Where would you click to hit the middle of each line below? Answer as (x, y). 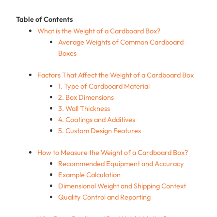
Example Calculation (90, 175)
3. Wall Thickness (84, 108)
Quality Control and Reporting (105, 197)
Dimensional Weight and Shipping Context (122, 186)
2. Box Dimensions (86, 97)
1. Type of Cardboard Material (104, 86)
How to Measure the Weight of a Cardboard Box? (112, 153)
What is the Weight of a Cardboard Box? (99, 31)
